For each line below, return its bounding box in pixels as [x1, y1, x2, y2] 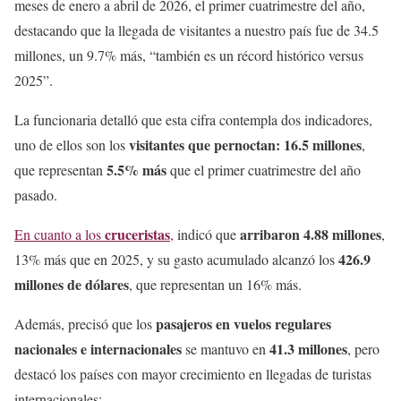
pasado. [14, 184, 57, 204]
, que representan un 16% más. [129, 274, 302, 294]
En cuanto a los [14, 224, 105, 243]
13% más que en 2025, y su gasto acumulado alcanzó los [14, 249, 338, 269]
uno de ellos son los [14, 134, 129, 154]
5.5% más [107, 158, 166, 180]
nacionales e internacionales [14, 337, 182, 359]
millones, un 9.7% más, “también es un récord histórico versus [14, 45, 363, 64]
